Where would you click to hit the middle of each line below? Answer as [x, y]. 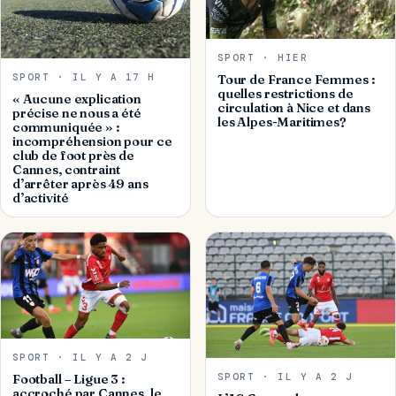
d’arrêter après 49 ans [80, 183]
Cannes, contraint [66, 169]
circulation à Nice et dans [294, 107]
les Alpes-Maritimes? [282, 122]
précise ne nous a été [76, 113]
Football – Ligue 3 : [68, 379]
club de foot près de [73, 155]
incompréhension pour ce [92, 141]
